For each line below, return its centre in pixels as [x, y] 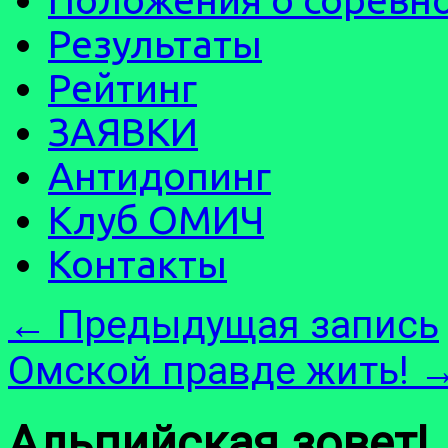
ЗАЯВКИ [123, 131]
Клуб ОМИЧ [156, 219]
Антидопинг [159, 175]
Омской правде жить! [213, 371]
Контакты [137, 263]
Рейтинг [122, 87]
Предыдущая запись [243, 325]
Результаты [155, 43]
